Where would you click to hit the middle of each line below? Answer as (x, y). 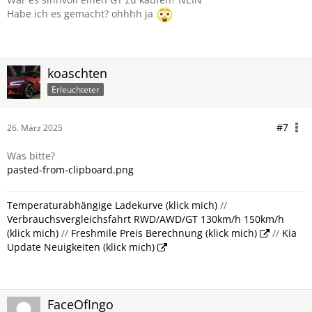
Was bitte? (31, 156)
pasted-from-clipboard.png (70, 170)
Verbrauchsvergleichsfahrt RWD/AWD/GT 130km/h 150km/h (146, 219)
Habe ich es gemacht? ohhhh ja (81, 14)
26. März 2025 (35, 128)
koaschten (77, 73)
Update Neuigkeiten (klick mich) (81, 247)
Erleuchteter (76, 89)
